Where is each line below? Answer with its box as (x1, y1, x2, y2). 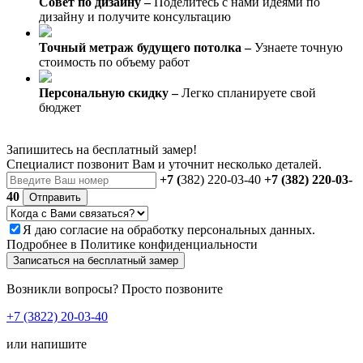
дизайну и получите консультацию (39, 10, 231, 24)
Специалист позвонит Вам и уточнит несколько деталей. (6, 157, 322, 172)
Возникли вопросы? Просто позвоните (6, 282, 223, 297)
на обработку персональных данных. (108, 223, 315, 237)
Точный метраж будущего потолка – (39, 41, 254, 55)
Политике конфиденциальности (80, 237, 258, 252)
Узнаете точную (254, 41, 343, 55)
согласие (60, 223, 108, 237)
